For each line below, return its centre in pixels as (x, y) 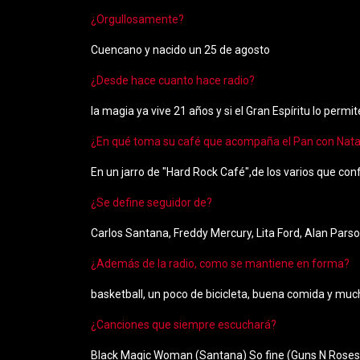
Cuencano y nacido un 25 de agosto (181, 50)
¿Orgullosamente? (138, 19)
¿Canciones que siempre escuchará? (184, 325)
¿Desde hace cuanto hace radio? (173, 80)
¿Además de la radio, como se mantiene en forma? (221, 264)
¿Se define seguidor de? (152, 202)
